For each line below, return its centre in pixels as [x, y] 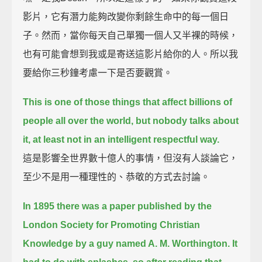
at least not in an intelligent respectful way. [126, 139]
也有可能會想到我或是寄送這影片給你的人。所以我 [131, 54]
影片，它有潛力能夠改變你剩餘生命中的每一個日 [126, 16]
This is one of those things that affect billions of [128, 102]
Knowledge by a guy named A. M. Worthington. [127, 243]
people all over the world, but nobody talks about [131, 120]
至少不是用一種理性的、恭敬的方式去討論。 [117, 177]
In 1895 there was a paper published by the [118, 206]
